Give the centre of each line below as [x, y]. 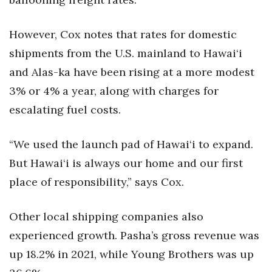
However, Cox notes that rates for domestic [123, 34]
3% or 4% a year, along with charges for [114, 91]
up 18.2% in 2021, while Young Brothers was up [131, 254]
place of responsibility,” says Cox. [97, 182]
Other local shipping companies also [106, 216]
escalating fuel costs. [65, 110]
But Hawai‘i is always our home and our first [126, 163]
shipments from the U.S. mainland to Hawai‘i [126, 53]
